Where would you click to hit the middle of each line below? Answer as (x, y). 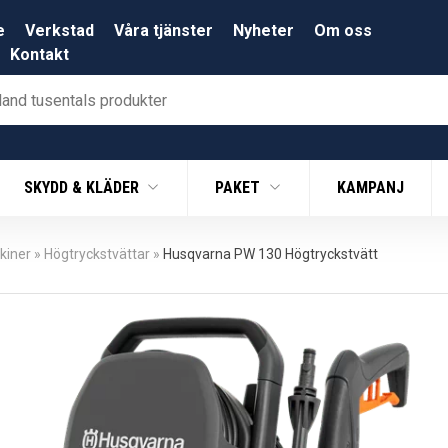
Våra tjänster (163, 31)
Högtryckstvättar (97, 254)
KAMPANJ (370, 188)
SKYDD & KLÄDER (83, 188)
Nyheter (263, 31)
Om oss (343, 31)
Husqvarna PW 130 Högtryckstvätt (270, 254)
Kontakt (39, 55)
